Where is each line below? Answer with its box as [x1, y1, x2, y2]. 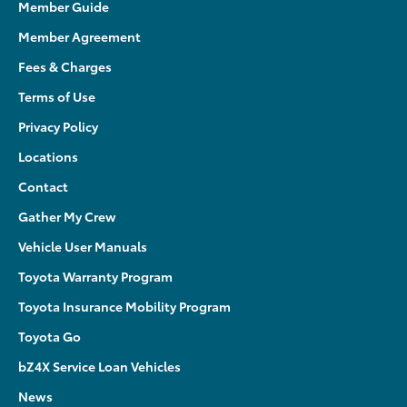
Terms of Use [18, 86, 95, 105]
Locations [18, 146, 78, 165]
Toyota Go [18, 326, 81, 345]
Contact [18, 176, 68, 195]
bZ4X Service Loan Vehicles [18, 356, 181, 375]
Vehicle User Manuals [18, 236, 147, 255]
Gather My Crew [18, 206, 116, 225]
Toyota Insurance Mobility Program [18, 296, 231, 315]
